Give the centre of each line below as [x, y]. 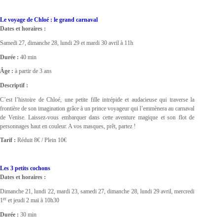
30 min [28, 214]
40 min [28, 57]
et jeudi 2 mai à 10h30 [33, 201]
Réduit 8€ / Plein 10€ [41, 140]
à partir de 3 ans [33, 71]
